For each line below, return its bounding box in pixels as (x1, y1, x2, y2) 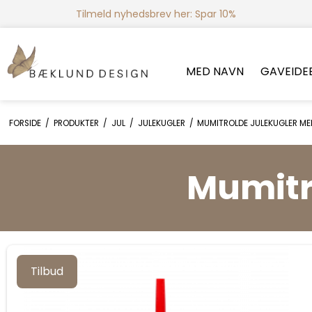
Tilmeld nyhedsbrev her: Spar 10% (75, 7, 236, 21)
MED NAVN (185, 63, 244, 79)
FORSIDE (8, 117, 41, 129)
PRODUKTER (53, 117, 99, 129)
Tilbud (31, 263, 63, 279)
